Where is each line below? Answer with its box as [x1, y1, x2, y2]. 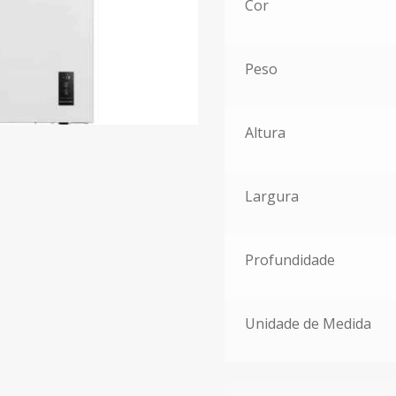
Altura [244, 122, 286, 142]
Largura [244, 186, 299, 206]
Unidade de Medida [244, 313, 371, 333]
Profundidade [244, 249, 335, 270]
